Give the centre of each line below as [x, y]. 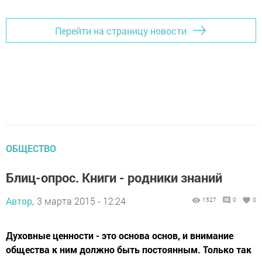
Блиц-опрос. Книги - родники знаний [114, 177]
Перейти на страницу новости [121, 30]
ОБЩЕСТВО [31, 148]
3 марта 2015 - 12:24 [81, 201]
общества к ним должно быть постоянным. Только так [129, 249]
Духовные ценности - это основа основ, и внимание [120, 235]
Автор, [20, 201]
